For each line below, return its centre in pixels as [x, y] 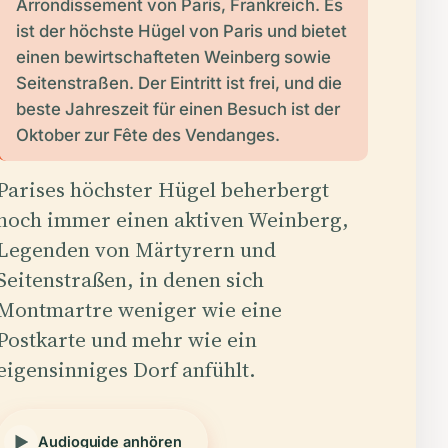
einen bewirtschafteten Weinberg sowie [173, 56]
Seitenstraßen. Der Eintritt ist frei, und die [178, 82]
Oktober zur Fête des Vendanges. [147, 134]
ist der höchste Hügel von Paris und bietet [181, 30]
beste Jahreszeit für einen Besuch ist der [177, 108]
